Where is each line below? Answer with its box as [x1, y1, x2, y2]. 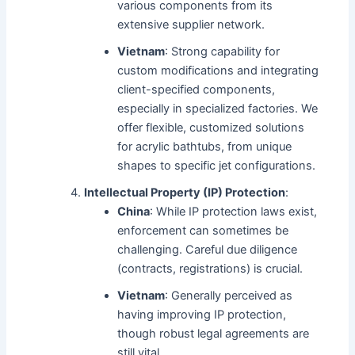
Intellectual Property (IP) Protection [84, 185, 286, 200]
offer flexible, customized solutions [117, 120, 305, 136]
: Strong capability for [165, 44, 281, 59]
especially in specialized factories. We [117, 101, 319, 116]
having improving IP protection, [117, 307, 287, 323]
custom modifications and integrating [117, 63, 319, 78]
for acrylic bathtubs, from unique [117, 139, 292, 155]
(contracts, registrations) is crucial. [117, 261, 303, 277]
